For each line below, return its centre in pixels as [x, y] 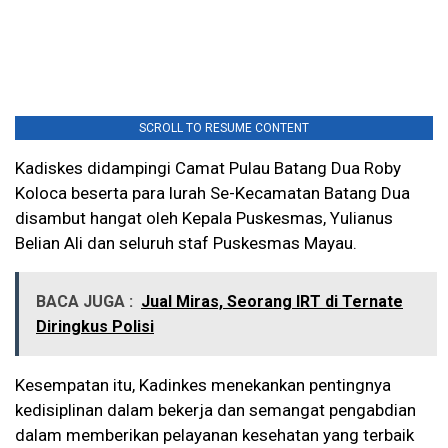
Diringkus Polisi [95, 327]
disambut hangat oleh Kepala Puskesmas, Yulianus [204, 218]
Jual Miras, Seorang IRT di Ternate [272, 302]
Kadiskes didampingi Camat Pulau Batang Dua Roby [208, 168]
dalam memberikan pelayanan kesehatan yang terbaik [214, 435]
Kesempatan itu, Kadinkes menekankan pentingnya [203, 385]
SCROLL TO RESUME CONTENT [224, 128]
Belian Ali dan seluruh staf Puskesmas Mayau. [186, 243]
